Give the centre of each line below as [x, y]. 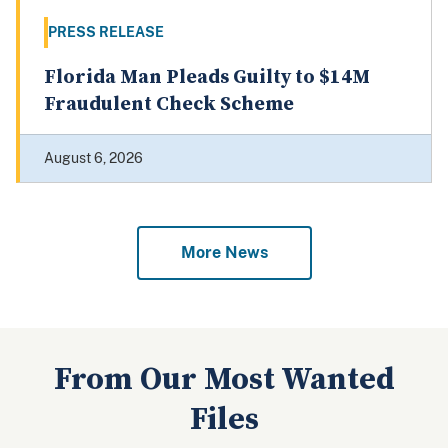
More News [224, 281]
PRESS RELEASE [106, 60]
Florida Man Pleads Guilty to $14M [207, 106]
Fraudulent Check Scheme [169, 133]
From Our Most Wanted [224, 408]
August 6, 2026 [93, 186]
